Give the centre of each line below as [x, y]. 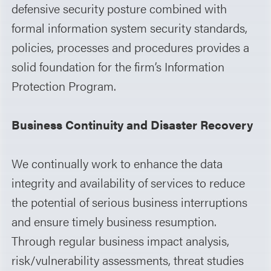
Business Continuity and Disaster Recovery [132, 124]
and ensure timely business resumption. [114, 221]
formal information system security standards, [130, 27]
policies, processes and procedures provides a [131, 47]
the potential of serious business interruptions [130, 201]
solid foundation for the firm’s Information [118, 66]
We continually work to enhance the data [117, 163]
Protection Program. [64, 85]
